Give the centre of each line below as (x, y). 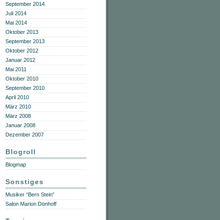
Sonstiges (25, 182)
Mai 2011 (16, 69)
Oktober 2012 (22, 51)
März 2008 (18, 116)
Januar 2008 (20, 125)
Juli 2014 (16, 13)
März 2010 (18, 107)
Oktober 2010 (22, 79)
